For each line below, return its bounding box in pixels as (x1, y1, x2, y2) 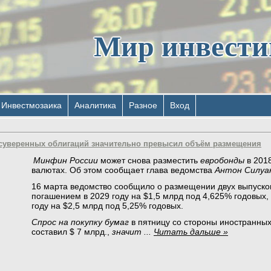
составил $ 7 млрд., (31, 226, 112, 237)
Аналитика (74, 100, 116, 110)
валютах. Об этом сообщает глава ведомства (31, 165, 215, 175)
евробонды (198, 155, 244, 166)
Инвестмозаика (1, 100, 62, 110)
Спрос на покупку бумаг (31, 217, 129, 227)
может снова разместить (98, 155, 198, 166)
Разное (129, 100, 157, 110)
